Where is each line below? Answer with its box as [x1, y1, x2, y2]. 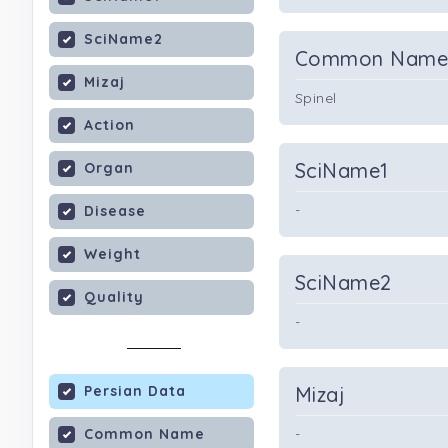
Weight [84, 245, 141, 263]
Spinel [295, 89, 337, 107]
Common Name [84, 425, 205, 443]
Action [84, 116, 135, 134]
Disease [84, 202, 146, 220]
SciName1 [295, 158, 389, 183]
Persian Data [84, 382, 186, 400]
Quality [84, 288, 144, 306]
